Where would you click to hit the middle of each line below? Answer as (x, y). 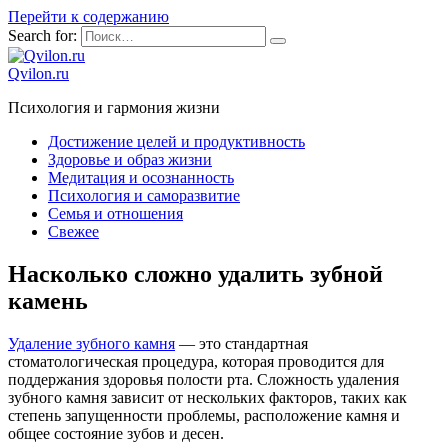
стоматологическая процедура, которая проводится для (196, 361)
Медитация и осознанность (141, 177)
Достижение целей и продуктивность (176, 141)
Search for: (42, 35)
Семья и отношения (115, 213)
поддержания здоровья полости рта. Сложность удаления (203, 379)
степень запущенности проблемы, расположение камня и (204, 415)
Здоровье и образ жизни (130, 159)
